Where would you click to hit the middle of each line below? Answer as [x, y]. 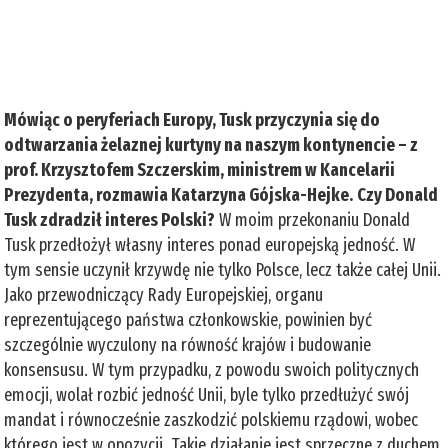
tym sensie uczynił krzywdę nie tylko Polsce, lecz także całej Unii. [223, 269]
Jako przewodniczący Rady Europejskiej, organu [164, 294]
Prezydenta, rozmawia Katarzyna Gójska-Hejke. [179, 194]
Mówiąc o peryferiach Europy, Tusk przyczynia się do [192, 119]
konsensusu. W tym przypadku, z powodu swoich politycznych [212, 369]
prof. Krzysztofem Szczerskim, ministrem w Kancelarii [200, 169]
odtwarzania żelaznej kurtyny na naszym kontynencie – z [211, 144]
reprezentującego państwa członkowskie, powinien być [188, 319]
